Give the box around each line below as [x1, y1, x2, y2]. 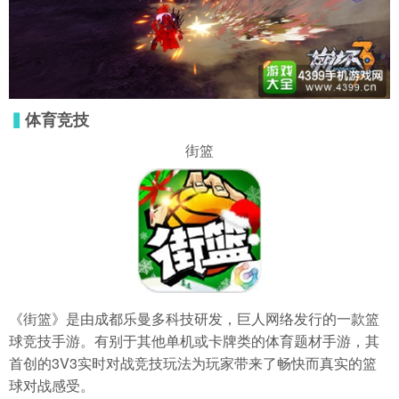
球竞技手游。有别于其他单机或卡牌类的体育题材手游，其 [9, 330, 379, 351]
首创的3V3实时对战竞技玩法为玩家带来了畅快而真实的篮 [9, 352, 377, 373]
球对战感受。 [9, 374, 94, 395]
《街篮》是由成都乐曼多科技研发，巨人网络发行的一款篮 [9, 307, 379, 329]
